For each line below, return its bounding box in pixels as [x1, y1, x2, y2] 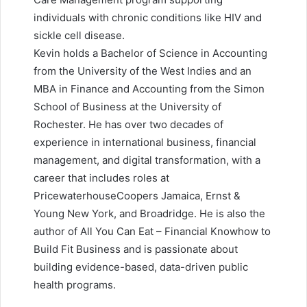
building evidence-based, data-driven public [34, 260, 248, 274]
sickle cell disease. [34, 29, 125, 42]
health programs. [34, 278, 116, 292]
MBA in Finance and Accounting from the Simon [34, 82, 265, 96]
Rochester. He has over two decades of [34, 118, 223, 132]
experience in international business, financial [34, 136, 256, 149]
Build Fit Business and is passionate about [34, 243, 238, 256]
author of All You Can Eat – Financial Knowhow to [34, 225, 271, 238]
